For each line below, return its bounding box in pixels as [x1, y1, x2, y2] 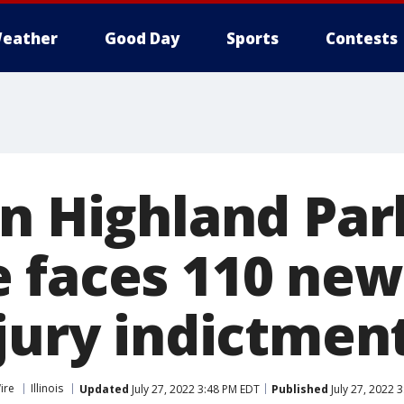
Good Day [105, 28, 179, 49]
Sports [226, 28, 279, 49]
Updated [79, 381, 129, 397]
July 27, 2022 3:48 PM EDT [129, 381, 260, 397]
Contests [326, 28, 398, 49]
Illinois [31, 381, 63, 396]
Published [271, 381, 328, 397]
